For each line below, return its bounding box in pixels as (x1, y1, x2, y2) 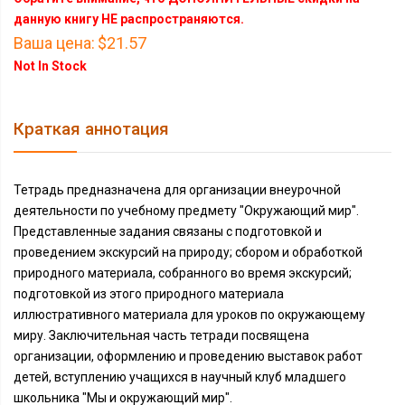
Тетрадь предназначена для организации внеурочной (14, 183, 341, 197)
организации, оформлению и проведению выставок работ (14, 349, 363, 363)
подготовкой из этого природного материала (14, 287, 284, 301)
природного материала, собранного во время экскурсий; (14, 266, 352, 280)
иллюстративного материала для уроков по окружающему (14, 307, 365, 322)
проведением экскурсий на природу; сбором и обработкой (14, 245, 363, 259)
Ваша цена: (14, 33, 95, 52)
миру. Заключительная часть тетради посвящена (14, 328, 309, 343)
